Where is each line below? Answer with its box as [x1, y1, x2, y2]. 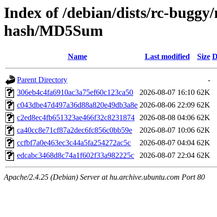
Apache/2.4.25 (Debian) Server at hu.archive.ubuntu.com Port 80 [4, 173, 205, 182]
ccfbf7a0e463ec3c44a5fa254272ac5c [17, 139, 131, 147]
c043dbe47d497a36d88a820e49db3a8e [17, 101, 138, 109]
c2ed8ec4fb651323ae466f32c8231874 [17, 113, 135, 122]
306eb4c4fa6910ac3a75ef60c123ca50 [17, 88, 133, 97]
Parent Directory [17, 76, 67, 84]
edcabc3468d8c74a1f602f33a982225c [17, 151, 134, 160]
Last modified [144, 52, 190, 61]
